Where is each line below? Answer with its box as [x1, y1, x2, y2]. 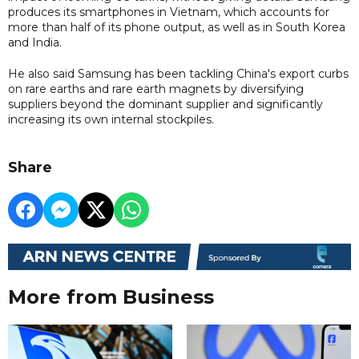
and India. [8, 34, 62, 50]
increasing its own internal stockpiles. [8, 111, 214, 127]
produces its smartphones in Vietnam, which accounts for [8, 4, 329, 19]
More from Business [8, 285, 214, 309]
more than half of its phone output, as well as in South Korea [8, 19, 345, 34]
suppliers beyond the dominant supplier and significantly [8, 96, 323, 111]
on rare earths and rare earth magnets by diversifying [8, 81, 304, 96]
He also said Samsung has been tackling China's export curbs [8, 66, 349, 81]
